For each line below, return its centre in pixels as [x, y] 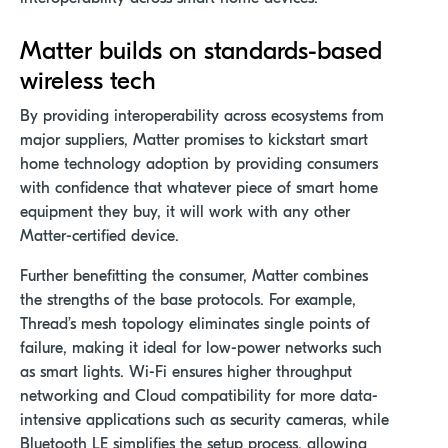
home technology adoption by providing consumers [199, 164]
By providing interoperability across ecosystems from [202, 116]
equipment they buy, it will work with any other [185, 212]
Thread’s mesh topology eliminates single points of [195, 324]
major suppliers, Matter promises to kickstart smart [194, 140]
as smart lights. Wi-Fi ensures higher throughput [186, 372]
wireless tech [88, 81]
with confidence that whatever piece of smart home [199, 188]
